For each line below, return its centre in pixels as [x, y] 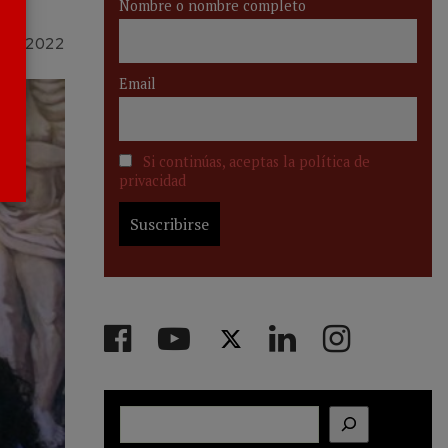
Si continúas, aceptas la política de [256, 162]
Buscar [143, 417]
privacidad [152, 181]
